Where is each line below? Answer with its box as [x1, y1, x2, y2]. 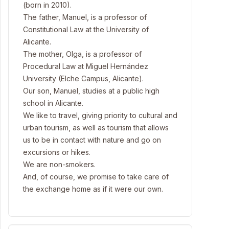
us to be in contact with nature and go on [23, 135, 161, 144]
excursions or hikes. [23, 148, 90, 156]
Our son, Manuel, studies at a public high [23, 86, 159, 95]
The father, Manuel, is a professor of [23, 13, 147, 21]
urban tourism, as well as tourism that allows [23, 123, 169, 132]
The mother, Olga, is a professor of [23, 50, 142, 58]
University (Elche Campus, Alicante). [23, 74, 144, 83]
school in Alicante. [23, 99, 83, 107]
